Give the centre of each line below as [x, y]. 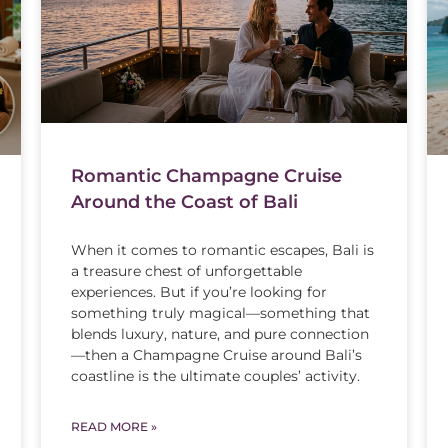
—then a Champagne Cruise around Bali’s [216, 355]
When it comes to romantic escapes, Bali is [222, 250]
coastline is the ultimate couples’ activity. [215, 376]
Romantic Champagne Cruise [206, 176]
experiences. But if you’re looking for [198, 292]
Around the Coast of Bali [184, 202]
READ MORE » [113, 426]
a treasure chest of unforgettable [186, 271]
